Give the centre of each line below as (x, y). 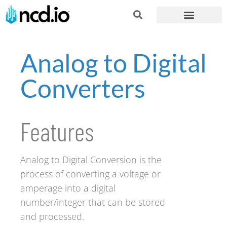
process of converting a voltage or (90, 174)
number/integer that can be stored (93, 202)
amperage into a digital (68, 188)
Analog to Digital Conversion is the (91, 160)
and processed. (52, 217)
